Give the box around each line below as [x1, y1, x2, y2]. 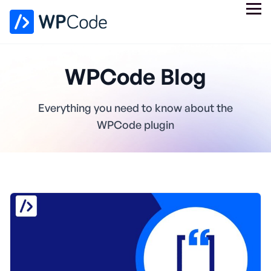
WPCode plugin [97, 118, 174, 131]
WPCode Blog [65, 63, 206, 90]
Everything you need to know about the [38, 101, 233, 114]
